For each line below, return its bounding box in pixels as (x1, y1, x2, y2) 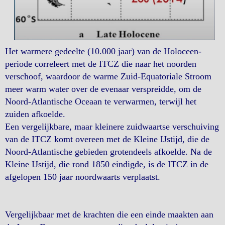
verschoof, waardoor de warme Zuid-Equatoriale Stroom (5, 71, 211, 81)
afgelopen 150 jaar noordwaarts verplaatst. (5, 171, 160, 182)
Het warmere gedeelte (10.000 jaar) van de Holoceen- (5, 46, 201, 56)
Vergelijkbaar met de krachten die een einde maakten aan (5, 209, 213, 219)
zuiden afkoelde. (5, 108, 65, 119)
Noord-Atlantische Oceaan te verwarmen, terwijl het (5, 96, 196, 106)
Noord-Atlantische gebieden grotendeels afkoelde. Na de (5, 146, 212, 157)
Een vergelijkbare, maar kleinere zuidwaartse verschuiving (5, 121, 219, 132)
